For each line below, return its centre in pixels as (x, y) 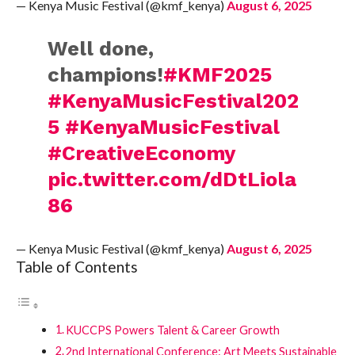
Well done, (101, 48)
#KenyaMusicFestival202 (174, 101)
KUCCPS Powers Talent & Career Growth (173, 330)
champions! (106, 74)
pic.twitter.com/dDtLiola (172, 179)
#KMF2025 (218, 74)
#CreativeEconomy (141, 153)
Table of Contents (76, 267)
